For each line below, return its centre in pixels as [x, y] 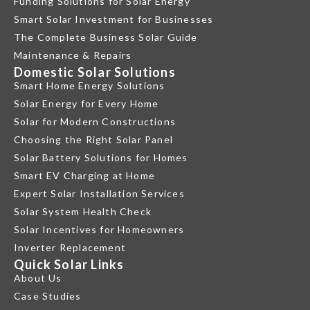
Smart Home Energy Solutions [90, 86]
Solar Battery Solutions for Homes [101, 158]
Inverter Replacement [70, 248]
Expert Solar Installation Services [99, 194]
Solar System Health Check [83, 212]
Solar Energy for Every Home [86, 104]
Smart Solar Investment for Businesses [114, 19]
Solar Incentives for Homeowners [99, 230]
